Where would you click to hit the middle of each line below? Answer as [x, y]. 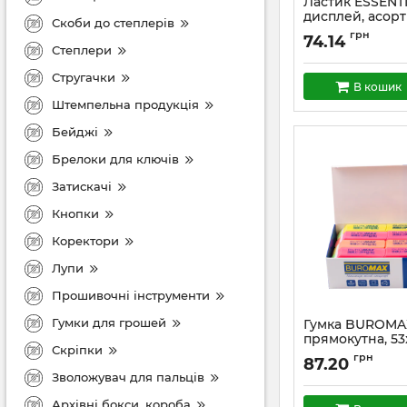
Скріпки [77, 349]
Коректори [85, 240]
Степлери [82, 50]
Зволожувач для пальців [128, 377]
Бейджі [75, 131]
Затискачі [82, 186]
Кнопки [75, 213]
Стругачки [84, 77]
